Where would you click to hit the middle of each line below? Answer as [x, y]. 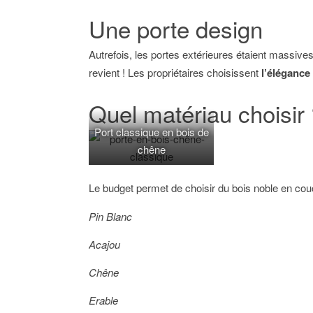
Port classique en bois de [151, 131]
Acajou [104, 244]
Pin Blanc [110, 216]
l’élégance [286, 72]
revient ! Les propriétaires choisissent [175, 72]
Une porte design [176, 28]
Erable [103, 300]
